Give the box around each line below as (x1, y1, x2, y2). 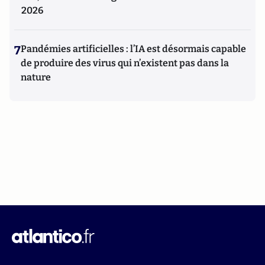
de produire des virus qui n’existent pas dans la (21, 57, 229, 69)
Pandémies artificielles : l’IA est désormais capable (21, 43, 246, 55)
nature (21, 72, 51, 83)
